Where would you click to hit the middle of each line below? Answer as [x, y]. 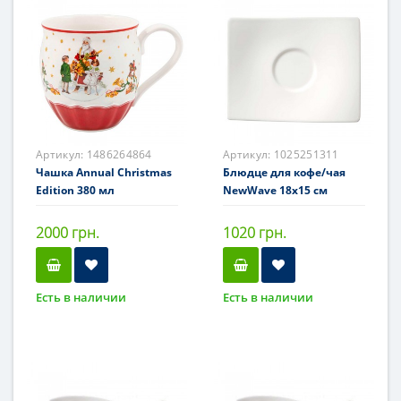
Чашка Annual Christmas [104, 172]
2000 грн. [68, 233]
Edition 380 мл [75, 190]
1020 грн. [255, 233]
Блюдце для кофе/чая [284, 172]
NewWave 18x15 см [275, 190]
